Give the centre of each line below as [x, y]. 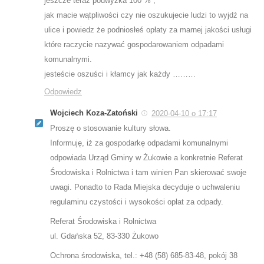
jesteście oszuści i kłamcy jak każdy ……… [120, 74]
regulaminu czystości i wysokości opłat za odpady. [137, 202]
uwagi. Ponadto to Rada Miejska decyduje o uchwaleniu [145, 187]
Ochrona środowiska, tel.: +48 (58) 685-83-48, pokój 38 [144, 255]
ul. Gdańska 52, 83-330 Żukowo [104, 236]
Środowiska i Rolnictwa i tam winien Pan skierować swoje [148, 172]
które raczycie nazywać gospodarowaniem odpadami [134, 44]
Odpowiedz [63, 91]
